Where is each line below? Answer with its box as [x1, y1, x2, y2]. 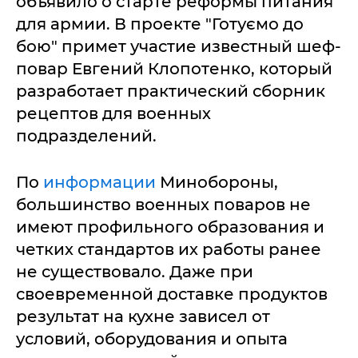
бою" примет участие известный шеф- [16, 36, 341, 56]
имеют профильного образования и [16, 217, 324, 237]
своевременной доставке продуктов [16, 284, 328, 304]
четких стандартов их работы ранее [16, 239, 321, 259]
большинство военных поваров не [16, 194, 311, 214]
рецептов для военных [16, 103, 211, 123]
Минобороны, [156, 172, 278, 192]
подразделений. [16, 125, 157, 145]
